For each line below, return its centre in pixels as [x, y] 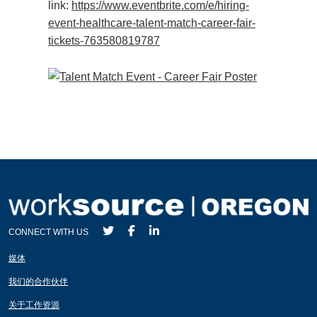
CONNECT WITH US [48, 232]
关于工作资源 [34, 305]
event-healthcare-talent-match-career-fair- [152, 23]
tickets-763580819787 [104, 40]
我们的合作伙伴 [38, 281]
